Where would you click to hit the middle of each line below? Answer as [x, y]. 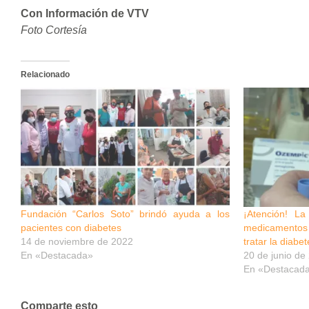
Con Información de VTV [85, 14]
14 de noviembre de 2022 [77, 242]
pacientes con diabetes [71, 228]
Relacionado [45, 75]
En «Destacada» [57, 256]
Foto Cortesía [54, 30]
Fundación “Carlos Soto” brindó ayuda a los [125, 214]
